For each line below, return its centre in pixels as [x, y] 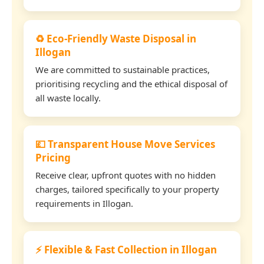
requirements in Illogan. [84, 203]
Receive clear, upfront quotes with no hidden [126, 175]
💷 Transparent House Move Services [125, 144]
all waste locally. [68, 98]
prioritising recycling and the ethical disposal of [131, 83]
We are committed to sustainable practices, [123, 69]
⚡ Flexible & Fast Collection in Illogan [126, 249]
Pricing [53, 157]
